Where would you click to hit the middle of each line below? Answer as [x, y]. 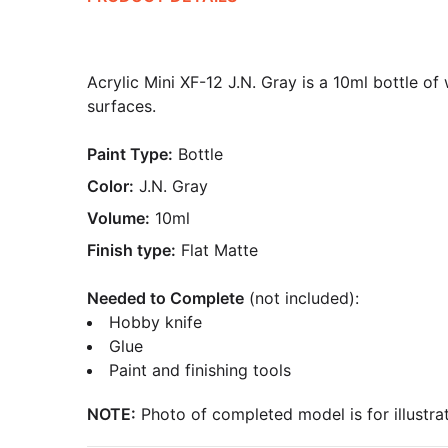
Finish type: [131, 250]
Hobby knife [155, 322]
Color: [110, 186]
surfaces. [121, 106]
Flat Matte [219, 250]
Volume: [118, 218]
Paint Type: [130, 154]
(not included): [301, 298]
